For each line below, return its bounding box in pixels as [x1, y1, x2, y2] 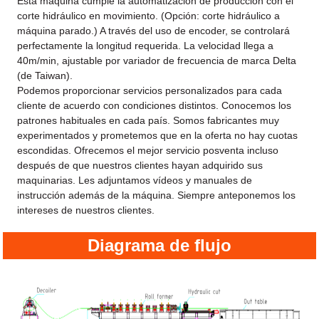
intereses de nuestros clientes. [17, 204, 155, 216]
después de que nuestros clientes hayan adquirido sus [17, 159, 263, 172]
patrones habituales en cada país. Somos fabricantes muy [17, 115, 280, 127]
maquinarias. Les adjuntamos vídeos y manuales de [17, 174, 253, 187]
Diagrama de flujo [88, 236, 231, 256]
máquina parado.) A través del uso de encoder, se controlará [17, 25, 291, 37]
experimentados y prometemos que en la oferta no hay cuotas [17, 130, 298, 142]
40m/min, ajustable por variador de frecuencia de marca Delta [17, 55, 297, 67]
